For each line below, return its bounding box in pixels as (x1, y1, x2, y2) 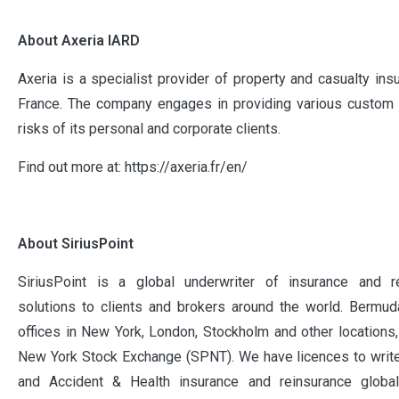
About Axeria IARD (18, 31, 140, 49)
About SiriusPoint (18, 234, 137, 252)
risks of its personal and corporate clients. (18, 119, 281, 137)
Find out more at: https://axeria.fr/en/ (18, 158, 248, 175)
